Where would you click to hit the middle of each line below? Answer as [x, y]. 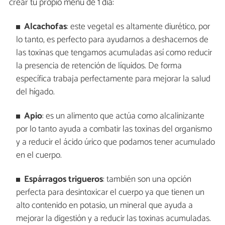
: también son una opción [147, 179]
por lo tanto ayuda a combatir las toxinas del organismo [114, 129]
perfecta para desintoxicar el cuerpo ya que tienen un [110, 192]
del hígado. [35, 92]
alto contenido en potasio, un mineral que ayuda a [104, 205]
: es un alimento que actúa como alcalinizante [124, 116]
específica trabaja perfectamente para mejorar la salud [113, 79]
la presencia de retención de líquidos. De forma [99, 66]
